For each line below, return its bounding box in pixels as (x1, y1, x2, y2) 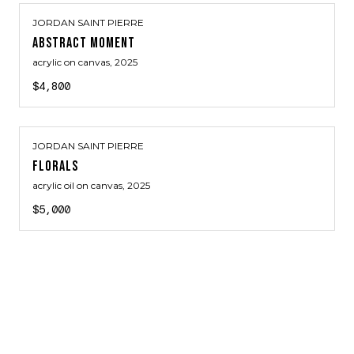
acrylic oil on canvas (32, 179, 122, 191)
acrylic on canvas (32, 56, 110, 68)
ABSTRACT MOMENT (32, 35, 136, 51)
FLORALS (32, 158, 79, 175)
